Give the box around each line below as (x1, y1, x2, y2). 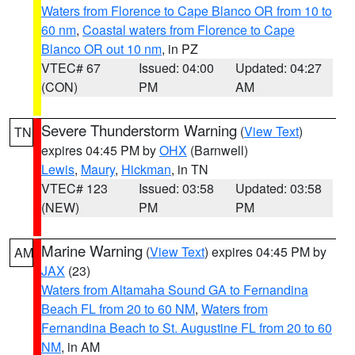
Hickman (121, 160, 171, 178)
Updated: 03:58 (235, 179, 323, 197)
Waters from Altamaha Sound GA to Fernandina (41, 281, 308, 299)
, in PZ (162, 40, 198, 58)
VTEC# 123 (41, 179, 108, 197)
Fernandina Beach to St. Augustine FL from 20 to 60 (41, 319, 332, 337)
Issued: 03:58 (138, 179, 214, 197)
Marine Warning (41, 240, 143, 261)
